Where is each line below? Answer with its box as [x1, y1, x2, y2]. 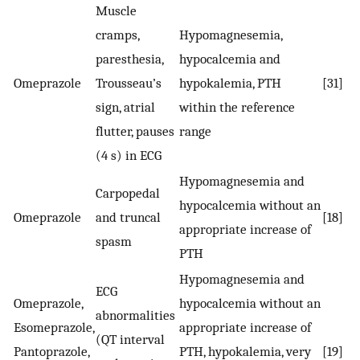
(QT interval [96, 331, 165, 348]
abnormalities [96, 307, 175, 324]
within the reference [179, 99, 295, 116]
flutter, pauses [96, 123, 174, 140]
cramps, [96, 27, 139, 43]
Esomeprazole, [14, 319, 94, 336]
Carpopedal [96, 185, 160, 202]
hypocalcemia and [179, 51, 280, 67]
